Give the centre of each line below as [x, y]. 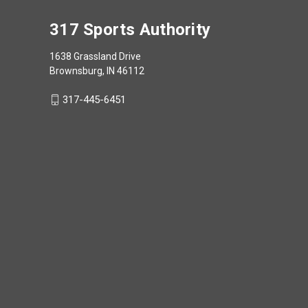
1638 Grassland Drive [95, 56]
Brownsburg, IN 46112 [97, 70]
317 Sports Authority [130, 30]
